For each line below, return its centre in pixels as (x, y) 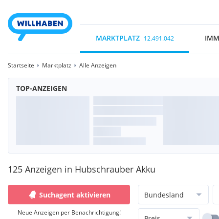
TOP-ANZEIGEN (42, 88)
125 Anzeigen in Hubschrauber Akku (82, 169)
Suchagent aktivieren (75, 195)
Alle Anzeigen (98, 65)
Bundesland (164, 195)
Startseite (21, 65)
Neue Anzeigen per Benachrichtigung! (69, 212)
